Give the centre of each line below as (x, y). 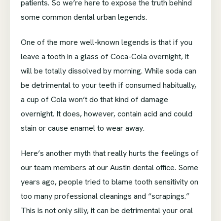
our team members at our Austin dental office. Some (110, 168)
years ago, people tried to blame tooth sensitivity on (110, 182)
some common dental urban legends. (84, 17)
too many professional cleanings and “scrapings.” (105, 196)
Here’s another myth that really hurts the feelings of (110, 153)
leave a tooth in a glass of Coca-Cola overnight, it (105, 57)
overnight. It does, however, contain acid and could (107, 114)
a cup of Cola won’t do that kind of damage (94, 100)
